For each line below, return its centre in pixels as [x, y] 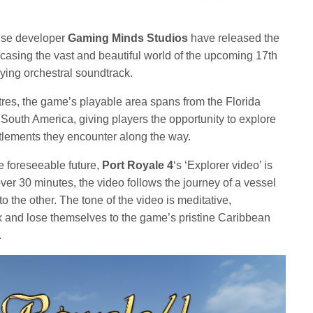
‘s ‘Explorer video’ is [223, 165]
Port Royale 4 [138, 165]
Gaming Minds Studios [127, 38]
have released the [234, 38]
